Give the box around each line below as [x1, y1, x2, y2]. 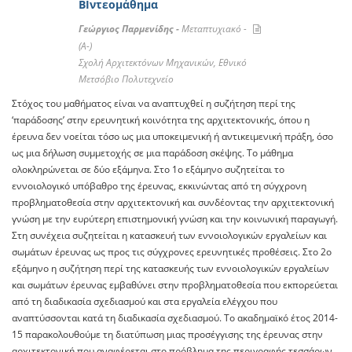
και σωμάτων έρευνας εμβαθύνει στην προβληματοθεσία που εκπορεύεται [12, 278, 338, 292]
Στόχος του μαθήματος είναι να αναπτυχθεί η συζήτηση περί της [12, 97, 295, 111]
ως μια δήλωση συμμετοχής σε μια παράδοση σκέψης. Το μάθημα [12, 146, 293, 160]
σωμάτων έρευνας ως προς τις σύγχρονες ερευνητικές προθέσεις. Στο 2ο [12, 245, 332, 259]
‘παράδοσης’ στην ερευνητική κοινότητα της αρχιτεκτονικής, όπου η [12, 113, 310, 127]
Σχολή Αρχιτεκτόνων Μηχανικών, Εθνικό [78, 56, 247, 70]
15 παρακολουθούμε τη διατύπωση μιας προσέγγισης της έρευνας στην [12, 328, 323, 342]
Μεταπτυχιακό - [181, 22, 249, 36]
